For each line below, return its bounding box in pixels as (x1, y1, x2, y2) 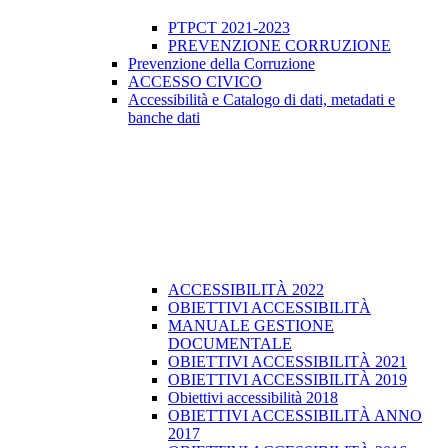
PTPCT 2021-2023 (168, 19, 290, 37)
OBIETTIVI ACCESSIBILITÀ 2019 (168, 371, 407, 389)
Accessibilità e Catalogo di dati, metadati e (128, 91, 395, 109)
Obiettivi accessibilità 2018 (168, 389, 338, 407)
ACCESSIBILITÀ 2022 (168, 281, 324, 299)
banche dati (128, 109, 200, 127)
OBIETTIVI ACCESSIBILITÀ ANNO (168, 407, 422, 425)
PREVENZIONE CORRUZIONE (168, 37, 391, 55)
